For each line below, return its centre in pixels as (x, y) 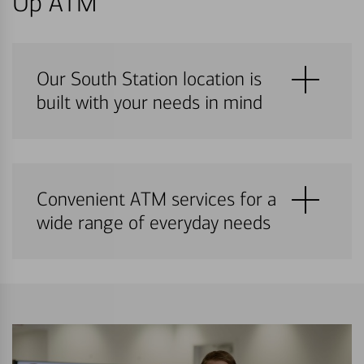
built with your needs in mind (149, 103)
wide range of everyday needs (154, 223)
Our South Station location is (149, 80)
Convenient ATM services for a (156, 200)
